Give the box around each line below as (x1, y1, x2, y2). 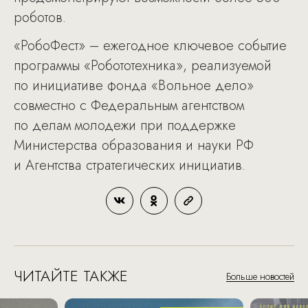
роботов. (14, 8, 66, 27)
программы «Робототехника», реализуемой (14, 56, 272, 76)
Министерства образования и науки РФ (14, 135, 254, 155)
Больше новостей (226, 269, 294, 283)
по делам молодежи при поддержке (14, 115, 236, 135)
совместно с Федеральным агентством (14, 96, 244, 115)
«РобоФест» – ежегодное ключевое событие (14, 36, 287, 56)
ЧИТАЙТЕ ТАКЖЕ (14, 265, 128, 287)
